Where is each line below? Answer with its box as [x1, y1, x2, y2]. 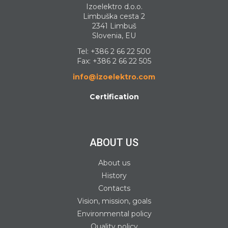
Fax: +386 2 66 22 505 [77, 56, 151, 66]
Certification [89, 92, 139, 101]
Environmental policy [76, 209, 152, 218]
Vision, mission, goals [77, 196, 151, 206]
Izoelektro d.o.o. [85, 2, 142, 11]
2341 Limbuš [92, 21, 136, 31]
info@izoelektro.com [73, 72, 155, 81]
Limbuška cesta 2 [83, 12, 145, 21]
